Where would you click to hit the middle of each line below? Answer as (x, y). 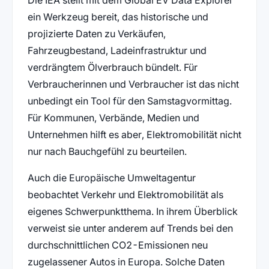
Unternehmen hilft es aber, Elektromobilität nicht (134, 134)
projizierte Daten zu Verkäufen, (96, 33)
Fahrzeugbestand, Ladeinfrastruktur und (117, 50)
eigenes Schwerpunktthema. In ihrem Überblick (132, 211)
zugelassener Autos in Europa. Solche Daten (126, 261)
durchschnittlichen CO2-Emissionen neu (117, 245)
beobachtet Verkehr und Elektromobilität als (125, 194)
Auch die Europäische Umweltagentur (111, 177)
